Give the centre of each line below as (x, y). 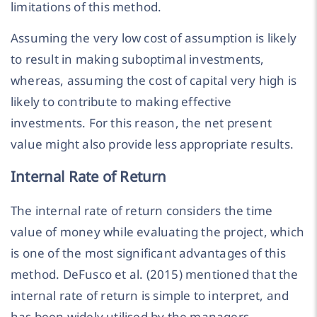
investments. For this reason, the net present (142, 123)
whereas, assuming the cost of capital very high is (154, 81)
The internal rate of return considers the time (142, 211)
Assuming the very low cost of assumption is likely (154, 38)
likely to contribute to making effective (121, 102)
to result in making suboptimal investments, (138, 59)
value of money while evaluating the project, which (158, 232)
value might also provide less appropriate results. (152, 144)
